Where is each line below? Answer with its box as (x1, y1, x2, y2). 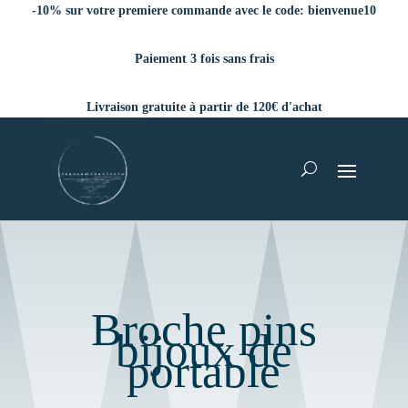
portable (127, 346, 281, 398)
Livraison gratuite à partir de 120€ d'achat (86, 100, 322, 114)
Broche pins (90, 304, 317, 356)
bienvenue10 (308, 4, 376, 17)
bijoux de (115, 325, 292, 377)
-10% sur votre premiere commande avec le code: (32, 4, 308, 17)
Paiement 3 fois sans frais (134, 52, 274, 66)
